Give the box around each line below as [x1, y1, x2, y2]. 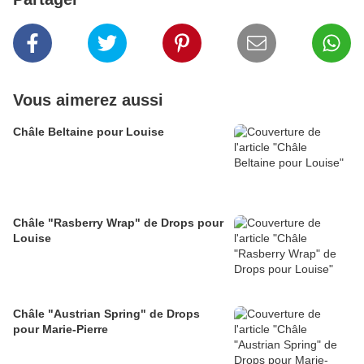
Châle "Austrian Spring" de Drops [13, 307, 200, 321]
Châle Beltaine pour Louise [13, 125, 164, 139]
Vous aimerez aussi [13, 91, 163, 110]
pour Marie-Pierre [13, 323, 108, 336]
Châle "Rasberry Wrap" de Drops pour [13, 216, 223, 230]
